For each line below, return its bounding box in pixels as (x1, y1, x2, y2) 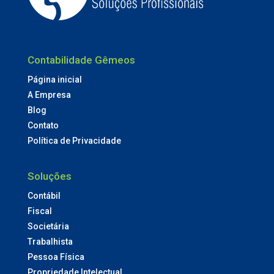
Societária (27, 221, 69, 232)
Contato (27, 120, 59, 131)
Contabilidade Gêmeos (27, 54, 135, 67)
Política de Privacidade (27, 136, 121, 146)
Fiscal (27, 206, 52, 217)
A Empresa (27, 90, 71, 100)
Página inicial (27, 75, 82, 85)
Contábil (27, 191, 61, 201)
